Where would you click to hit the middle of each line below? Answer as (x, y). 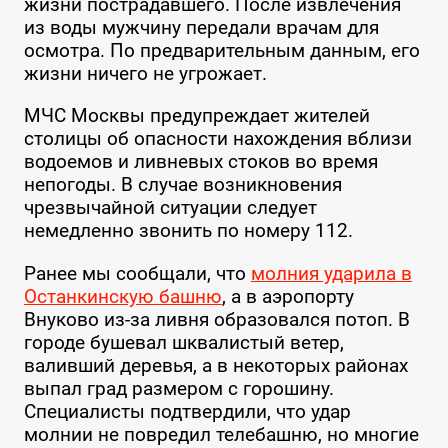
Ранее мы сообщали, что (137, 273)
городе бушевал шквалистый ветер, (183, 342)
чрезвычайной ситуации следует (170, 208)
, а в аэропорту (287, 296)
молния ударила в (331, 273)
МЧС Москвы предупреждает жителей (196, 116)
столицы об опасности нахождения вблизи (217, 139)
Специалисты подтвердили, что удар (187, 411)
